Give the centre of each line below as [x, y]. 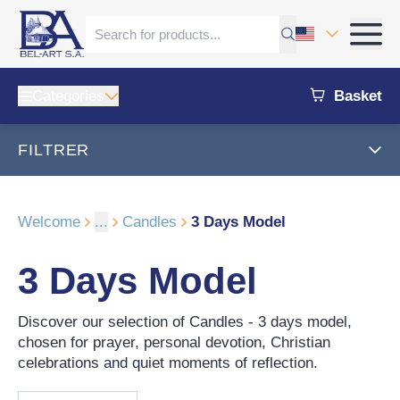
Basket [358, 96]
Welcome [49, 222]
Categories [68, 96]
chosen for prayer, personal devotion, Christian [174, 343]
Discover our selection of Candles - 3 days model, [185, 322]
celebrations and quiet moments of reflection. [168, 363]
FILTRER [54, 150]
